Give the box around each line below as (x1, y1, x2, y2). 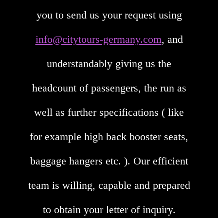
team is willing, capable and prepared (28, 179, 190, 191)
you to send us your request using (36, 8, 182, 21)
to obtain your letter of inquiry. (42, 203, 176, 216)
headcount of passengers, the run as (32, 81, 186, 94)
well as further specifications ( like (34, 106, 184, 118)
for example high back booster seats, (30, 130, 188, 143)
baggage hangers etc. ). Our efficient (30, 154, 188, 167)
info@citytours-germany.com (35, 33, 162, 45)
